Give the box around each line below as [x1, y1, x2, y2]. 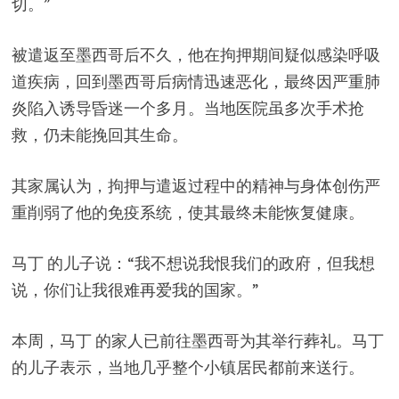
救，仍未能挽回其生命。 [11, 125, 188, 146]
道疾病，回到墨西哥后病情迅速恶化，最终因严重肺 [11, 71, 380, 93]
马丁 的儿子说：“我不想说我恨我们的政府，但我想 [11, 253, 375, 274]
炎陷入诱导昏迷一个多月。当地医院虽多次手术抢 [11, 98, 364, 119]
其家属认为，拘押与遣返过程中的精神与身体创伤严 [11, 175, 380, 197]
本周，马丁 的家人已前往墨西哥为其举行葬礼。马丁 [11, 330, 384, 352]
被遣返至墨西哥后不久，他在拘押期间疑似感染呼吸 [11, 45, 380, 66]
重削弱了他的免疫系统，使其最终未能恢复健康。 [11, 202, 364, 224]
